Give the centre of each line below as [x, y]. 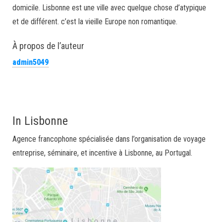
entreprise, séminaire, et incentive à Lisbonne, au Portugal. [102, 153]
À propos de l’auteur [48, 46]
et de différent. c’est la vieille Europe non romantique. [95, 22]
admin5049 [30, 62]
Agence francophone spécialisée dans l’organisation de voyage [109, 139]
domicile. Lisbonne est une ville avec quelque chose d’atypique [109, 8]
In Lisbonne [40, 121]
